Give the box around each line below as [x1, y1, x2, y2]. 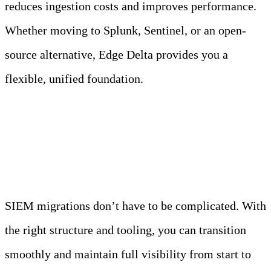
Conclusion [5, 129, 126, 160]
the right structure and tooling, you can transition [5, 223, 246, 237]
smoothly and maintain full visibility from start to [5, 247, 251, 261]
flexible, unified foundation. [5, 72, 143, 86]
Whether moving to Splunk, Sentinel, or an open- [5, 24, 246, 38]
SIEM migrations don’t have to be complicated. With [5, 199, 266, 213]
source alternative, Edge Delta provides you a [5, 48, 228, 62]
